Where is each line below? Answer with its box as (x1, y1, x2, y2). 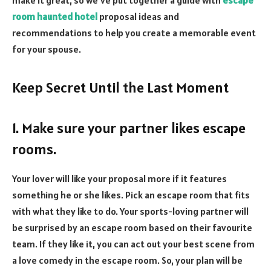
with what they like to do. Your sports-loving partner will (12, 205, 249, 218)
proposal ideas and (97, 10, 179, 22)
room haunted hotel (12, 10, 97, 22)
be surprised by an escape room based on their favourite (12, 221, 252, 234)
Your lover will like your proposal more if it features (12, 172, 227, 185)
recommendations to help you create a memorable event (12, 26, 256, 39)
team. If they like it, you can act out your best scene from (12, 238, 255, 250)
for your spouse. (12, 42, 81, 55)
